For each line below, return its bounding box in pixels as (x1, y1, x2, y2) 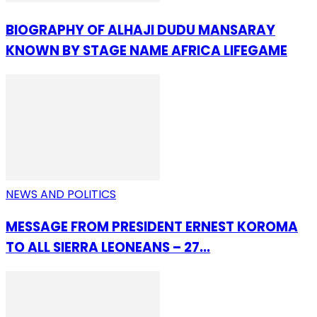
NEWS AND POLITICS (6, 186, 116, 203)
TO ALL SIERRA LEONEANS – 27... (6, 237, 210, 257)
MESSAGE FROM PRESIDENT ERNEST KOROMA (6, 217, 298, 236)
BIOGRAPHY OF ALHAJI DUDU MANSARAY (6, 21, 275, 40)
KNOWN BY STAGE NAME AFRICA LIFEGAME (6, 41, 287, 61)
